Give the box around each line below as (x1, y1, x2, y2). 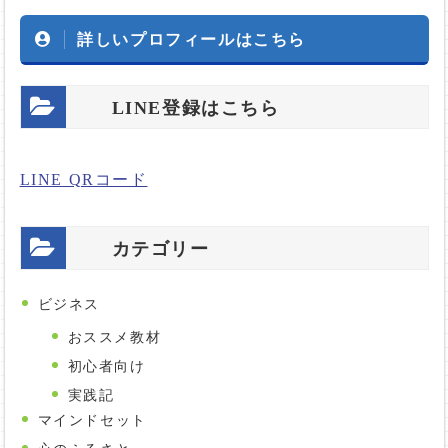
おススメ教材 (67, 329, 162, 345)
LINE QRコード (19, 170, 148, 188)
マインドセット (37, 412, 147, 428)
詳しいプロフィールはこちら (77, 30, 306, 47)
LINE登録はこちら (111, 97, 280, 118)
